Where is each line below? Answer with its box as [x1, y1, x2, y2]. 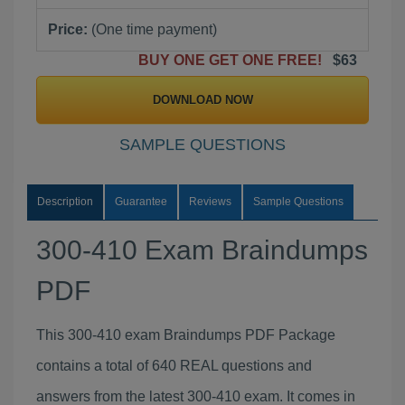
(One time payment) [88, 22, 217, 37]
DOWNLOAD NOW [152, 93, 253, 107]
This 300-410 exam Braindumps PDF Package [36, 327, 335, 343]
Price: [48, 22, 88, 37]
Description [37, 195, 93, 208]
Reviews [189, 195, 231, 208]
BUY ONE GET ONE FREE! [138, 52, 329, 68]
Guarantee [115, 195, 167, 208]
